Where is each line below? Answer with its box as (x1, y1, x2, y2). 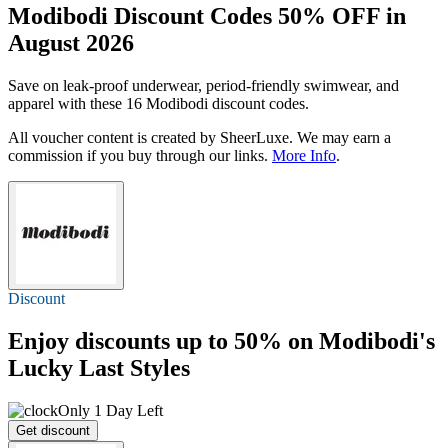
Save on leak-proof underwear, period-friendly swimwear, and (8, 76, 399, 94)
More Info (272, 146, 336, 164)
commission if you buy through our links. (8, 146, 272, 164)
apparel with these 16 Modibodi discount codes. (8, 94, 309, 112)
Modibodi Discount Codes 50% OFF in (8, 2, 406, 29)
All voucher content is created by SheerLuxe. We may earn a (8, 128, 391, 146)
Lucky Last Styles (8, 354, 190, 381)
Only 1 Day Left (58, 401, 163, 419)
